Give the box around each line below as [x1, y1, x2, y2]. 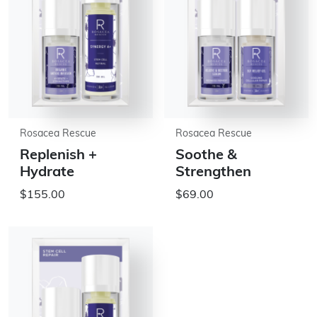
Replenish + [20, 149, 97, 163]
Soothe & [175, 149, 237, 163]
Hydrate [20, 166, 74, 180]
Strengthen [175, 166, 251, 180]
